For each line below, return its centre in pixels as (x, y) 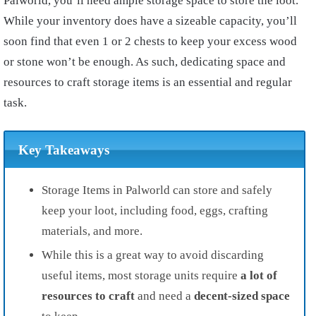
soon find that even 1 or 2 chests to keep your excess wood (150, 42)
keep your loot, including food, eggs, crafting (155, 210)
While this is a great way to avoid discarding (153, 255)
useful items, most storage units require (141, 275)
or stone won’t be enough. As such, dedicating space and (145, 62)
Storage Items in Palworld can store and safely (157, 190)
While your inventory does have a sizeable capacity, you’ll (150, 21)
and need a (164, 296)
